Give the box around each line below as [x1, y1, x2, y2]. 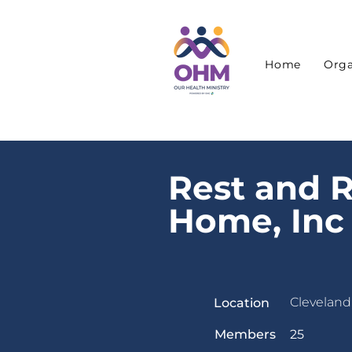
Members [214, 327, 276, 342]
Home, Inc [168, 200, 344, 241]
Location [214, 295, 269, 310]
